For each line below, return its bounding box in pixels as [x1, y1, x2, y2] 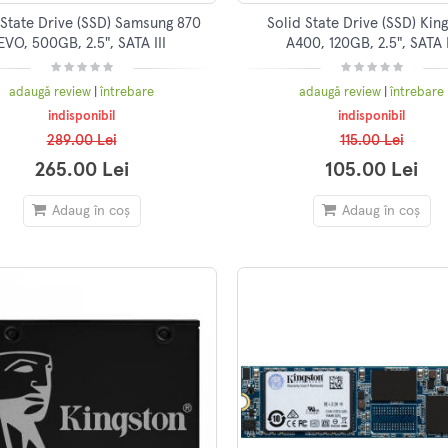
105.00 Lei [325, 160, 419, 181]
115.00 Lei [339, 133, 404, 149]
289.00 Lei [46, 133, 117, 149]
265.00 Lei [34, 160, 129, 181]
